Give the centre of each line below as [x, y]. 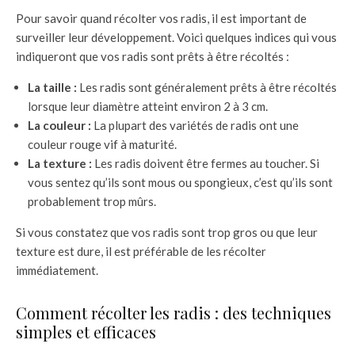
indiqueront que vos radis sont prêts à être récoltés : [153, 57]
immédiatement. [57, 271]
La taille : [52, 88]
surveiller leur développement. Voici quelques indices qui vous [176, 38]
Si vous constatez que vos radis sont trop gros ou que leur [167, 233]
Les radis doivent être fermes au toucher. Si [206, 164]
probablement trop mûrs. [92, 202]
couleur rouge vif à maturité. [102, 145]
